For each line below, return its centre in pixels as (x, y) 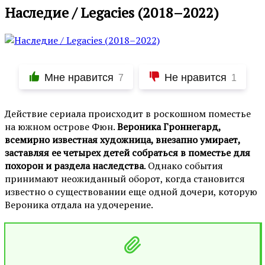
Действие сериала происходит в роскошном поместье (128, 113)
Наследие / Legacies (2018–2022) (112, 12)
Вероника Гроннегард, (169, 126)
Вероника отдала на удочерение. (79, 204)
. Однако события (183, 165)
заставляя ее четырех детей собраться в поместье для (127, 152)
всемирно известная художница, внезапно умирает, (122, 139)
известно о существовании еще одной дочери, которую (131, 191)
